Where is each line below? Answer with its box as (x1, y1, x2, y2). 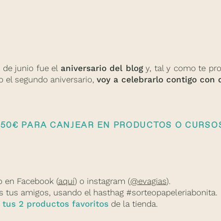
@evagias (130, 176, 166, 186)
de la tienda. (109, 199, 158, 209)
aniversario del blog (60, 63, 143, 73)
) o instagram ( (74, 176, 130, 186)
